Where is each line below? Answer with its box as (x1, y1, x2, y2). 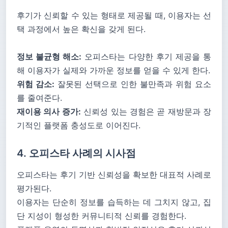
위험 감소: (17, 79, 54, 89)
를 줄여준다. (17, 93, 62, 103)
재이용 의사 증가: (17, 106, 81, 117)
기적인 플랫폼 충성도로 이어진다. (17, 120, 140, 130)
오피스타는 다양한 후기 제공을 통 (81, 51, 212, 62)
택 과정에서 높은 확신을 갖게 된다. (17, 24, 146, 34)
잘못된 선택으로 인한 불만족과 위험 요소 (54, 79, 211, 89)
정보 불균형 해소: (17, 51, 82, 62)
